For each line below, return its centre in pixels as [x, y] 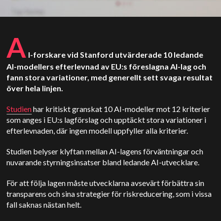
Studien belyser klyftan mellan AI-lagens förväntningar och [105, 151]
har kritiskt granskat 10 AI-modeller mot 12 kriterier [121, 109]
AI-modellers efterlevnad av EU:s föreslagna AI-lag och [107, 66]
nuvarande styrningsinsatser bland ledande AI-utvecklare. [103, 162]
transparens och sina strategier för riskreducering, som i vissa [109, 194]
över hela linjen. [36, 88]
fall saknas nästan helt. [45, 204]
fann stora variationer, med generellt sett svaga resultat [110, 77]
